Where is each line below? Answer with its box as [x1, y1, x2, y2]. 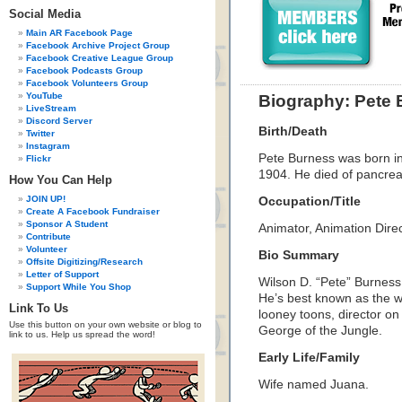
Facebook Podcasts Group [26, 66, 143, 75]
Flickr [26, 153, 51, 163]
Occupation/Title [258, 195, 361, 208]
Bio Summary [258, 249, 339, 262]
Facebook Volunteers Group [26, 78, 148, 88]
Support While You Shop [26, 282, 131, 292]
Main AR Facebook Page [26, 28, 133, 38]
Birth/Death [258, 125, 328, 138]
